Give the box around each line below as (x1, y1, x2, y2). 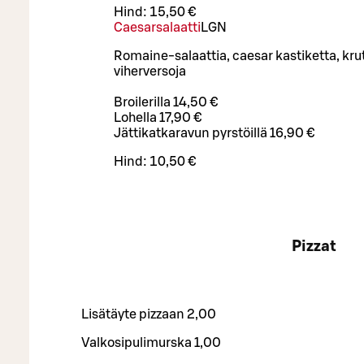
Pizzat (291, 238, 336, 254)
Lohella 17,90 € (114, 111, 204, 125)
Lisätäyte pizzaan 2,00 (81, 307, 216, 321)
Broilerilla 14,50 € (114, 96, 218, 110)
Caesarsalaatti (114, 21, 201, 35)
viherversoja (114, 65, 188, 79)
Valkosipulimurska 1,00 (81, 336, 221, 349)
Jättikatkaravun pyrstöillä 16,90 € (114, 127, 314, 141)
